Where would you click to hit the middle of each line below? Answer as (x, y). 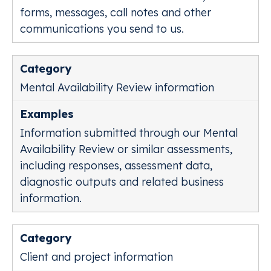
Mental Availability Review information (117, 87)
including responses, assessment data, (116, 165)
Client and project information (96, 257)
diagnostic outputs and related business (122, 182)
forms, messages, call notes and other (116, 12)
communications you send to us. (102, 29)
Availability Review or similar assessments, (126, 149)
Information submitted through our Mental (129, 133)
